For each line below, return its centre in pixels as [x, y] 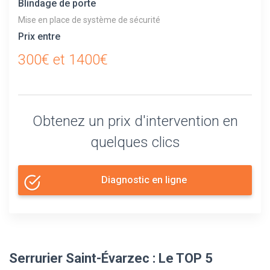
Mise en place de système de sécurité [89, 20]
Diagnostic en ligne [144, 180]
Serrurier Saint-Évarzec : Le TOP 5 [111, 258]
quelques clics [135, 142]
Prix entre [39, 36]
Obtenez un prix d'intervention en [135, 121]
